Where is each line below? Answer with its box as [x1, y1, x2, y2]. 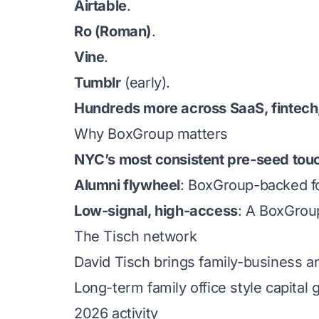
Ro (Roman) [74, 23, 152, 40]
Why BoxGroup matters [74, 125, 228, 142]
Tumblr [74, 74, 121, 91]
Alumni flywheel [74, 177, 180, 194]
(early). [120, 74, 171, 91]
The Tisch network [74, 228, 197, 245]
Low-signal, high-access [74, 202, 238, 219]
